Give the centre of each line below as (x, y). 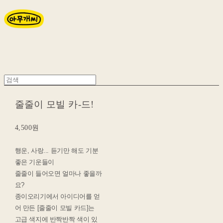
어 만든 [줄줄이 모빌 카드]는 (55, 208)
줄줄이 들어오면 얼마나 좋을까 (58, 173)
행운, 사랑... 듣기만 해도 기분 (56, 150)
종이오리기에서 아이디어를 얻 (57, 196)
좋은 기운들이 (34, 162)
